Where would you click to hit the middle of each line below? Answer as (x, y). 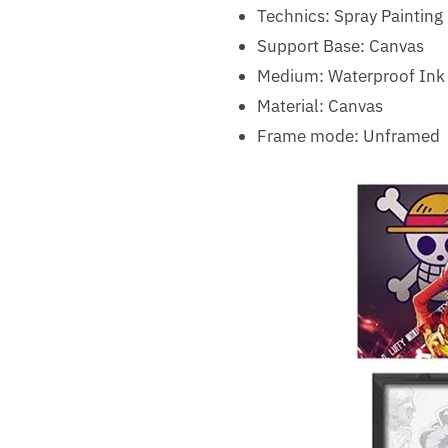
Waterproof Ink (386, 75)
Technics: (295, 15)
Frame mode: (309, 135)
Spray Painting (388, 15)
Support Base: (312, 45)
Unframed (401, 135)
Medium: (292, 75)
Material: (292, 105)
